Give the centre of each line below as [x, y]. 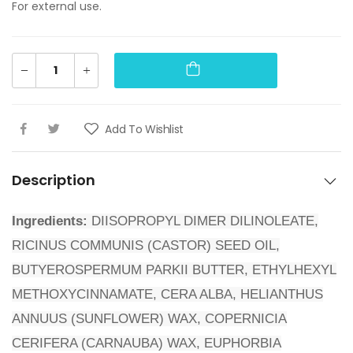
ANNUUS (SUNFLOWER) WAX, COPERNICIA [149, 319]
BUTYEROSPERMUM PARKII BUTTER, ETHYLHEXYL [174, 270]
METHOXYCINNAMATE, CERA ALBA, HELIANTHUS [167, 295]
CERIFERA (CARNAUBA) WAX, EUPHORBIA [147, 344]
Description [54, 180]
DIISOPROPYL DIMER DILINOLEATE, [203, 221]
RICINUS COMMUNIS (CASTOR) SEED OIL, [146, 246]
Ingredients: [50, 221]
